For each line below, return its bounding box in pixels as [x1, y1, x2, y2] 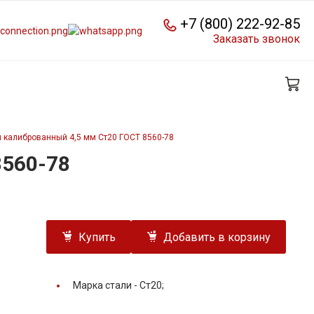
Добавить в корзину [163, 231, 271, 245]
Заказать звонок [213, 32, 300, 46]
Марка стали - [73, 280, 139, 292]
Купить [78, 231, 116, 245]
